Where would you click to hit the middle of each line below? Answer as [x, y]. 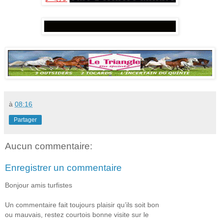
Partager [25, 120]
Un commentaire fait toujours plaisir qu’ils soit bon [82, 205]
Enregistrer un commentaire [63, 167]
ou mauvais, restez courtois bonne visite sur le [77, 215]
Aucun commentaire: [49, 146]
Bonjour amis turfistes [39, 185]
